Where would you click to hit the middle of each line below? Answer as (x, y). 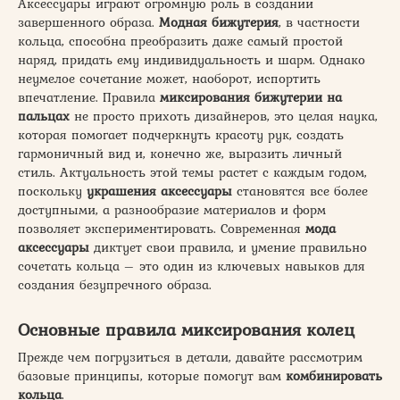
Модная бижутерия (219, 22)
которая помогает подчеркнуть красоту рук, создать (181, 135)
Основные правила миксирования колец (186, 330)
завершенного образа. (88, 22)
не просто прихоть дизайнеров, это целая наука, (224, 116)
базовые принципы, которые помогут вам (152, 376)
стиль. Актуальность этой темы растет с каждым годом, (192, 172)
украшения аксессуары (159, 191)
